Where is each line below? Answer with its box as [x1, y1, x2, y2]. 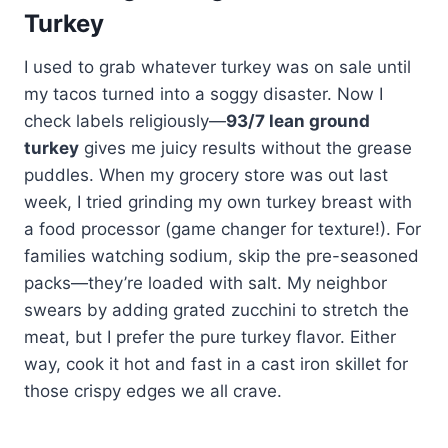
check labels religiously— [24, 110, 226, 131]
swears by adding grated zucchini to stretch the [24, 299, 409, 320]
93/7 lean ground [226, 110, 370, 131]
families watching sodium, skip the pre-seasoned [24, 245, 419, 266]
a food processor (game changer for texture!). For [24, 218, 421, 239]
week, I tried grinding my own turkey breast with [24, 191, 412, 212]
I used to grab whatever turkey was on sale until [24, 56, 411, 77]
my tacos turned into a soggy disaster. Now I [24, 83, 383, 104]
